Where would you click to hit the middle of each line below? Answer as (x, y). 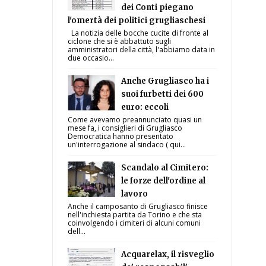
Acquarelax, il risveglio (168, 254)
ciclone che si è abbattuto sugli (120, 41)
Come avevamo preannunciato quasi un (135, 120)
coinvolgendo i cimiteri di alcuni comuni (134, 223)
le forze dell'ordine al (164, 181)
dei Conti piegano (158, 7)
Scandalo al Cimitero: (165, 168)
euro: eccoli (145, 107)
